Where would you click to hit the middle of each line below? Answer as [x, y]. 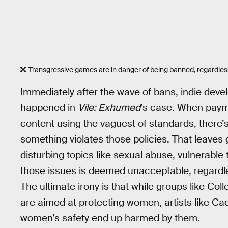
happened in [49, 108]
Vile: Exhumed [109, 108]
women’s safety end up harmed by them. [110, 218]
